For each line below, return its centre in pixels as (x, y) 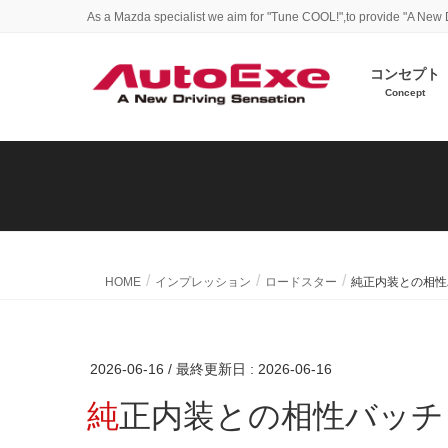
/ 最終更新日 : (213, 369)
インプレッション (203, 282)
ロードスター (301, 282)
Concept (404, 92)
